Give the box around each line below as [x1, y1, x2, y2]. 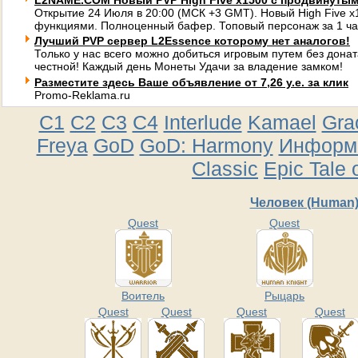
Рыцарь [265, 289, 304, 302]
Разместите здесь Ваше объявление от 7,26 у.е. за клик [34, 76, 348, 89]
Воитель [121, 289, 165, 302]
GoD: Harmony [139, 134, 273, 157]
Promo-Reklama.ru [34, 89, 130, 101]
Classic [192, 157, 258, 180]
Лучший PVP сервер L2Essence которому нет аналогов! [34, 34, 350, 47]
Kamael [247, 111, 316, 133]
